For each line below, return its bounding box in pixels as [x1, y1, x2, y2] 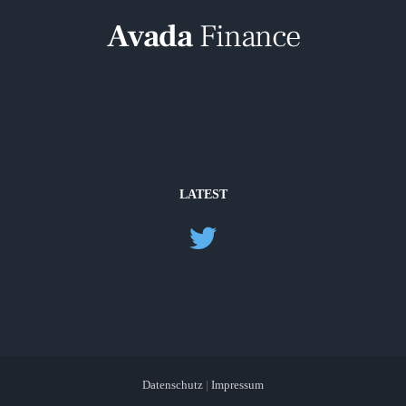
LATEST [179, 188, 227, 201]
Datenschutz [142, 378, 206, 391]
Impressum [211, 378, 264, 391]
